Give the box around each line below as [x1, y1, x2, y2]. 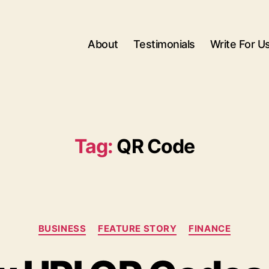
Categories [134, 217, 188, 229]
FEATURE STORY [98, 223, 177, 234]
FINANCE [189, 223, 231, 234]
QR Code [116, 134, 195, 158]
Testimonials [133, 37, 195, 50]
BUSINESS [38, 223, 86, 234]
